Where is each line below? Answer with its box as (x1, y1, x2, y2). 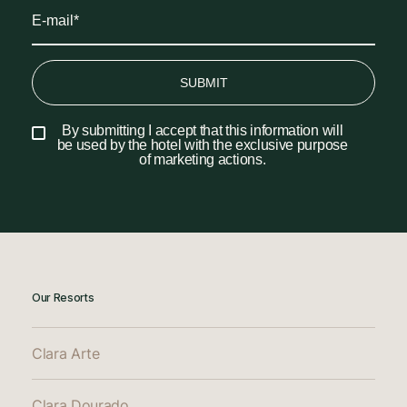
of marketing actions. (138, 151, 266, 167)
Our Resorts (32, 290, 94, 304)
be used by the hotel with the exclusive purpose (56, 136, 348, 153)
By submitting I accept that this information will (61, 122, 343, 138)
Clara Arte (32, 343, 100, 362)
